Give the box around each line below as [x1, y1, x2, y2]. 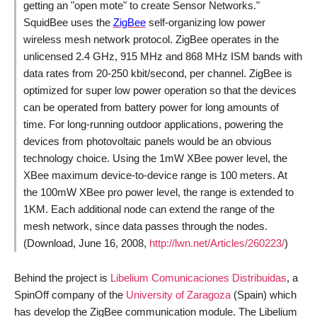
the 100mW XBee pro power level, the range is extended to [23, 186, 294, 198]
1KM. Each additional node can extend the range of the [23, 203, 275, 215]
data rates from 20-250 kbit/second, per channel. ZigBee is [23, 67, 292, 79]
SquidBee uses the [23, 16, 113, 28]
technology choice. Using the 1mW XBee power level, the [23, 152, 287, 164]
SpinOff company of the [14, 289, 126, 301]
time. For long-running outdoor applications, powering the [23, 118, 283, 130]
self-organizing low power [146, 16, 265, 28]
